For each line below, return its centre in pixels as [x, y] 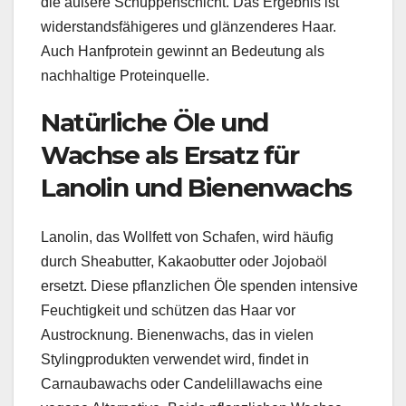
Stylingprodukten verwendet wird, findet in [175, 359]
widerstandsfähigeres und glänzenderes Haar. [188, 27]
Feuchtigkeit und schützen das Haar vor [168, 310]
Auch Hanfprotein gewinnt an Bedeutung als [183, 52]
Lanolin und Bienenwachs [196, 188]
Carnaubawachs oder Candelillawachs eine [182, 383]
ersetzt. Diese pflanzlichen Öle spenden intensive [199, 285]
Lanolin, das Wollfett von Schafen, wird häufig [187, 237]
